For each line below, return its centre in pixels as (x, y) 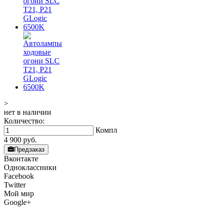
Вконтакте (21, 159)
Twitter (15, 185)
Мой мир (19, 194)
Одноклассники (30, 167)
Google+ (17, 202)
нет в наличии (28, 112)
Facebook (19, 176)
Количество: (24, 121)
